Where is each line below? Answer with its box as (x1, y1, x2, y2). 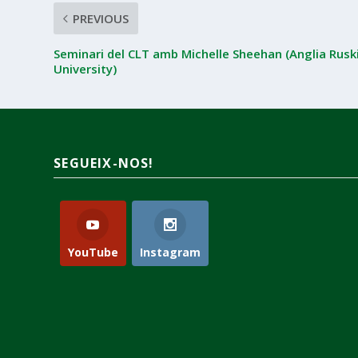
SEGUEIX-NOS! (54, 154, 154, 173)
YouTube (67, 245, 118, 261)
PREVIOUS (73, 10, 129, 27)
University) (54, 61, 117, 78)
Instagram (140, 245, 201, 261)
